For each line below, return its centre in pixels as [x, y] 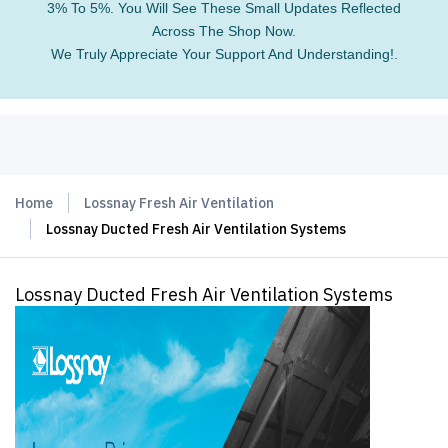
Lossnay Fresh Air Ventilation [179, 203]
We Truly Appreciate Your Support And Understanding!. [224, 54]
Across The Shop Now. [224, 31]
